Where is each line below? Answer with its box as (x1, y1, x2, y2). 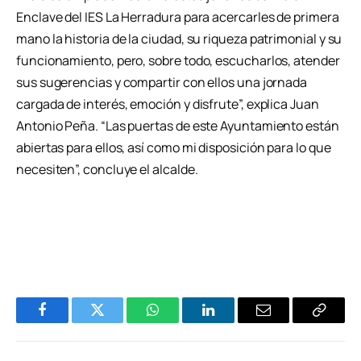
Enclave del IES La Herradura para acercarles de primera (16, 8, 339, 27)
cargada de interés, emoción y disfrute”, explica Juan (16, 95, 319, 114)
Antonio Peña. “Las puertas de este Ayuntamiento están (16, 117, 339, 135)
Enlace (317, 340, 358, 355)
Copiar (317, 314, 358, 330)
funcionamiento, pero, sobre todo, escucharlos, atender (16, 52, 340, 70)
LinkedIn (206, 314, 260, 330)
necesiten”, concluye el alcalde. (16, 160, 198, 179)
